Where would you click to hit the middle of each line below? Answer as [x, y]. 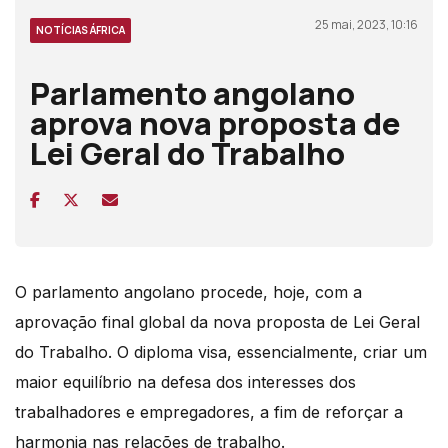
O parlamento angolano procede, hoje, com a [188, 291]
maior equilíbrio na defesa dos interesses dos [185, 381]
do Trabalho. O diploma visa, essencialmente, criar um [221, 351]
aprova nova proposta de [215, 122]
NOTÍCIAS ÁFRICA [80, 29]
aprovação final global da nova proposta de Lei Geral [217, 321]
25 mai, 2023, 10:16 [366, 24]
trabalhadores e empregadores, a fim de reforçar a [209, 411]
